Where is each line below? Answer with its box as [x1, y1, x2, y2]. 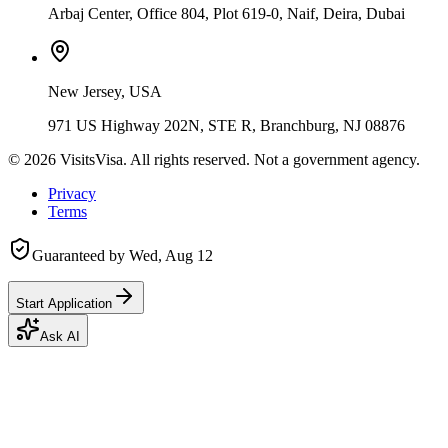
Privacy [48, 184, 96, 202]
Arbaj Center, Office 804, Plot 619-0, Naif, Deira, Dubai [48, 4, 405, 22]
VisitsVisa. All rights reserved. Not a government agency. [56, 150, 420, 168]
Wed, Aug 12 [129, 246, 213, 264]
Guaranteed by [32, 246, 129, 264]
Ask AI [40, 328, 80, 344]
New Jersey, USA [48, 82, 162, 100]
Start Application [16, 295, 112, 311]
